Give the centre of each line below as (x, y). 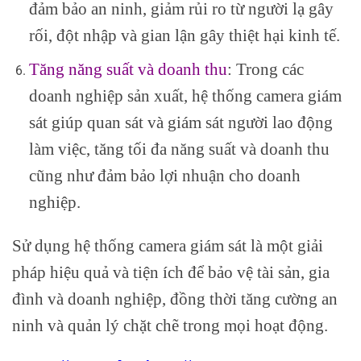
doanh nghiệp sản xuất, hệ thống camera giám (185, 96)
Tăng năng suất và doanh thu (128, 69)
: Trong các (265, 69)
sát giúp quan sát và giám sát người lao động (180, 122)
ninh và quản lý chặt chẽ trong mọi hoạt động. (170, 326)
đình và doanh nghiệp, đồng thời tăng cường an (175, 299)
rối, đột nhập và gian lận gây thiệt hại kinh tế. (184, 35)
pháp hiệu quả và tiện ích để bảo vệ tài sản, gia (171, 272)
